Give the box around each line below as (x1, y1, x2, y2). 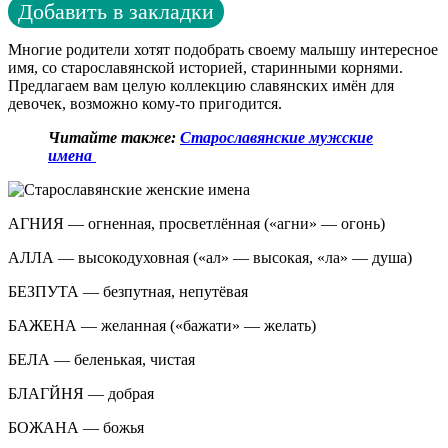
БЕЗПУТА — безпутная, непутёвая (8, 282, 248, 300)
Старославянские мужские (180, 128, 373, 146)
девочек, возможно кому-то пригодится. (8, 94, 282, 112)
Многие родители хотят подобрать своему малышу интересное (8, 40, 438, 58)
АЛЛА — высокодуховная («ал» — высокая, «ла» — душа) (8, 248, 412, 266)
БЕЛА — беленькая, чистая (8, 350, 195, 368)
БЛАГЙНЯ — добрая (8, 384, 154, 402)
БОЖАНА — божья (8, 418, 144, 436)
